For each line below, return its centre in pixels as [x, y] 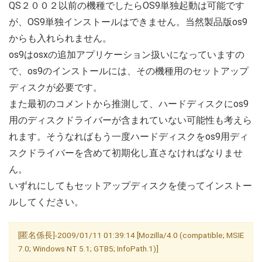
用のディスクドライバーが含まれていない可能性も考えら [130, 120]
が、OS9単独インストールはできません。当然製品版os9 [128, 22]
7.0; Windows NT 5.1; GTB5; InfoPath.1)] [88, 248]
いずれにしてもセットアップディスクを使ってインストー [130, 185]
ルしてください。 [46, 202]
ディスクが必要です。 [56, 87]
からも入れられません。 [60, 38]
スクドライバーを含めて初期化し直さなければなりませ [126, 153]
